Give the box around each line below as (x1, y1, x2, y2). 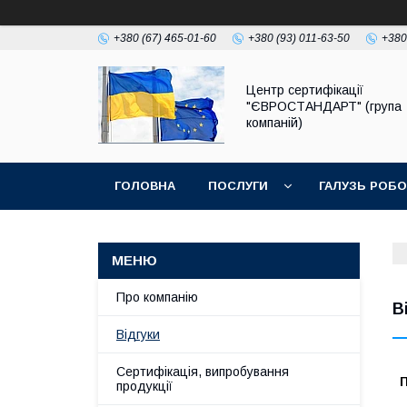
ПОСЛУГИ (208, 179, 268, 193)
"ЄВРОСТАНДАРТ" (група (246, 99, 402, 114)
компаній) (246, 115, 303, 130)
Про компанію (116, 290, 198, 304)
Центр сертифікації (246, 83, 363, 97)
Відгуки (116, 327, 160, 342)
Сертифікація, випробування (116, 364, 289, 379)
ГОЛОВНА (114, 179, 175, 193)
